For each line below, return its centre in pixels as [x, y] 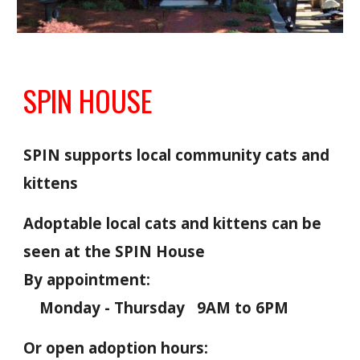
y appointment [90, 279]
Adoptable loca [80, 223]
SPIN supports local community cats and [177, 154]
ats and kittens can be [237, 223]
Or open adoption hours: [116, 347]
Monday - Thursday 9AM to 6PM [158, 307]
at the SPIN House [133, 251]
